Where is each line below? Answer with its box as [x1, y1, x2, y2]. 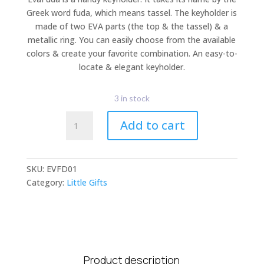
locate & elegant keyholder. [78, 61, 185, 72]
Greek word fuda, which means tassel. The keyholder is [27, 7, 237, 18]
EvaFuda [65, 111, 98, 123]
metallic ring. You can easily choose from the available [28, 34, 236, 45]
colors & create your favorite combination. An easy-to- [26, 48, 237, 59]
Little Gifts [66, 177, 107, 188]
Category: [26, 177, 64, 188]
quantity [65, 125, 97, 137]
